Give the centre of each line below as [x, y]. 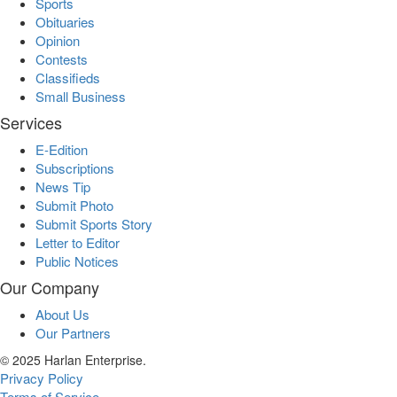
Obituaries [65, 21]
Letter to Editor [78, 242]
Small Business [81, 96]
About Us [62, 314]
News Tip [63, 186]
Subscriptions [75, 167]
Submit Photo [74, 205]
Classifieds [68, 77]
